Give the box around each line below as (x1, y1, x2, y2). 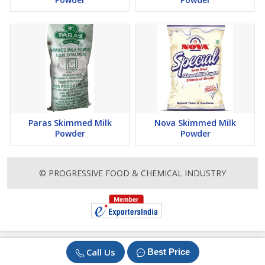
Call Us (86, 246, 115, 258)
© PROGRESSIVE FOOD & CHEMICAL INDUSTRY (39, 167, 226, 179)
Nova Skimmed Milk (154, 117, 236, 129)
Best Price (147, 247, 190, 257)
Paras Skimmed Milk (28, 117, 112, 129)
